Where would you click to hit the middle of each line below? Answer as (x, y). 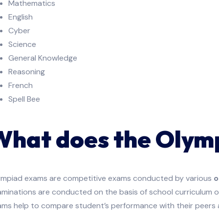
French (21, 86)
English (21, 17)
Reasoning (27, 72)
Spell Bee (24, 99)
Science (22, 44)
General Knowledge (43, 58)
